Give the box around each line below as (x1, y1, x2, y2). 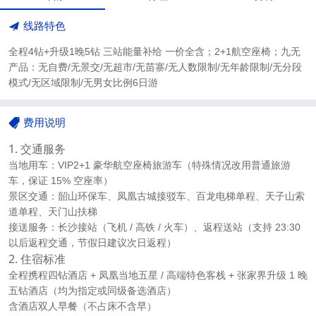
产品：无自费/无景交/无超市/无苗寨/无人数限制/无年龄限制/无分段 (8, 61, 302, 73)
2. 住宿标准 (8, 251, 66, 267)
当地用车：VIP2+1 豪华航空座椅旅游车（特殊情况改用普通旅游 (8, 159, 291, 171)
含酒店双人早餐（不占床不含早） (8, 300, 157, 312)
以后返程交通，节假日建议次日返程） (8, 237, 176, 249)
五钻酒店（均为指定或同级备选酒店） (8, 285, 176, 297)
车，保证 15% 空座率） (8, 175, 113, 187)
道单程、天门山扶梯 (8, 206, 97, 218)
